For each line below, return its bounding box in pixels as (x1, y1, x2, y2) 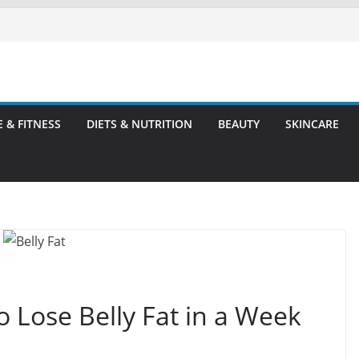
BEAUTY (218, 116, 260, 131)
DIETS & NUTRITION (87, 116, 192, 131)
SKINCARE (285, 116, 339, 131)
